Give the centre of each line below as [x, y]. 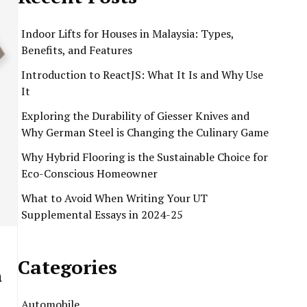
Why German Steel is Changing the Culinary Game [145, 132]
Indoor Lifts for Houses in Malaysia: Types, [127, 34]
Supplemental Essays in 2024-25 [102, 214]
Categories [67, 267]
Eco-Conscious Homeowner [89, 173]
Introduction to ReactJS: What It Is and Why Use [142, 75]
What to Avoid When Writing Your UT [114, 198]
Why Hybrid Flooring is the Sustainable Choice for [145, 157]
